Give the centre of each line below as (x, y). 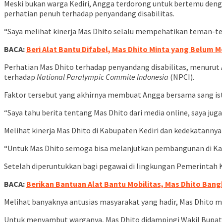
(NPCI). (182, 77)
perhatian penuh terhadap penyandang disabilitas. (90, 14)
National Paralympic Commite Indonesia (103, 77)
